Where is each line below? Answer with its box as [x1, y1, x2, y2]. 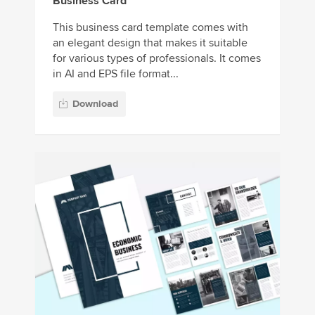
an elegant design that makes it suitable [53, 35, 247, 50]
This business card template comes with [53, 20, 248, 34]
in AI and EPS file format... [53, 66, 179, 81]
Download [72, 97, 118, 110]
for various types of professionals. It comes [53, 51, 261, 65]
